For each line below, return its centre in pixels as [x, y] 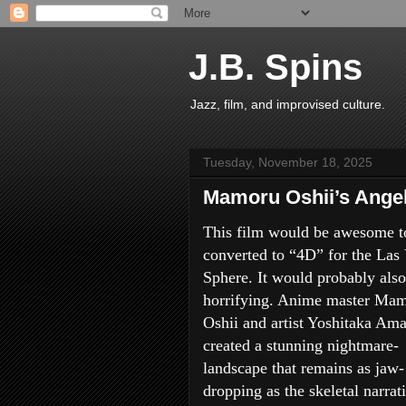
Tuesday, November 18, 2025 [288, 162]
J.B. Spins [275, 67]
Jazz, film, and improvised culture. [288, 104]
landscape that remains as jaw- [304, 368]
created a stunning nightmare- [301, 345]
